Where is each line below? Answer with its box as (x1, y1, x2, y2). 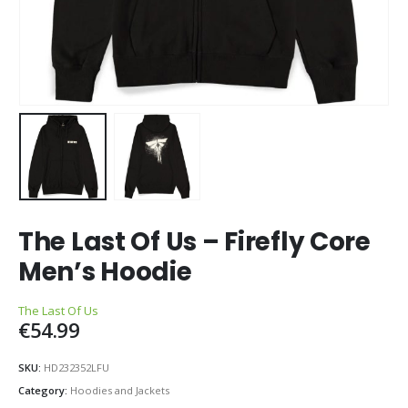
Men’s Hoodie (18, 254, 192, 291)
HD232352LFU (44, 360, 109, 374)
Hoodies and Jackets (70, 383, 169, 398)
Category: (18, 383, 70, 398)
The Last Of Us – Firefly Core (18, 224, 371, 260)
